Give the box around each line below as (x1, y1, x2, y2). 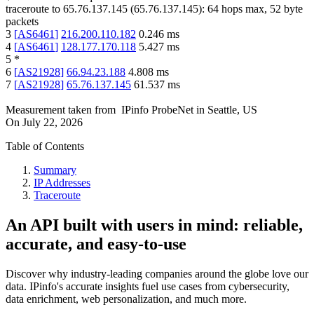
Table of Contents (6, 140, 84, 153)
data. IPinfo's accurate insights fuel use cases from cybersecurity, (6, 280, 289, 293)
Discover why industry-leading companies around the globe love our (6, 268, 308, 280)
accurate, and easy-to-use (6, 235, 186, 254)
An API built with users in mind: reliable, (6, 216, 303, 235)
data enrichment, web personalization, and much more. (6, 293, 247, 306)
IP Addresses (34, 177, 90, 189)
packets (6, 15, 39, 28)
